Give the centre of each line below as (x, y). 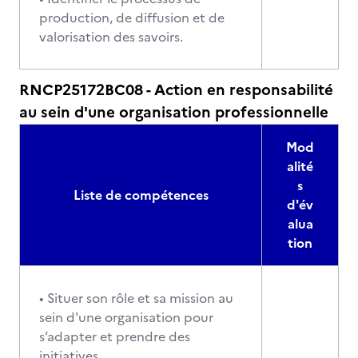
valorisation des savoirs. (113, 37)
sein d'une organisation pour (126, 317)
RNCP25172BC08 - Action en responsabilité (176, 90)
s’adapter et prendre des (115, 336)
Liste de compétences (141, 195)
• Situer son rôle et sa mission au (136, 298)
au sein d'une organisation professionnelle (174, 112)
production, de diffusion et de (132, 18)
